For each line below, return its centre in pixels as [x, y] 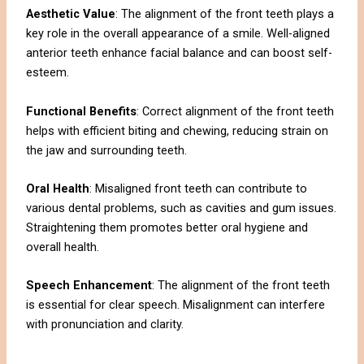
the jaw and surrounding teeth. [107, 150]
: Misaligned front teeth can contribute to [199, 189]
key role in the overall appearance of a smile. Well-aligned [178, 34]
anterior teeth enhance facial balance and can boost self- [180, 53]
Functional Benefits [82, 111]
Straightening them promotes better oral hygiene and [167, 228]
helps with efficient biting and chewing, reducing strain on [178, 130]
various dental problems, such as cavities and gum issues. [182, 208]
